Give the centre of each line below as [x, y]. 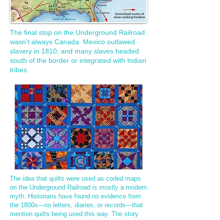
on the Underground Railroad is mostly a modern [78, 187]
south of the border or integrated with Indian [78, 60]
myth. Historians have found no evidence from [75, 196]
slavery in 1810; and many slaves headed [74, 51]
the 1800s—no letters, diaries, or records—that [76, 205]
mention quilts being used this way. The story [74, 214]
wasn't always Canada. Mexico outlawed [72, 42]
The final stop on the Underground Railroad [77, 32]
